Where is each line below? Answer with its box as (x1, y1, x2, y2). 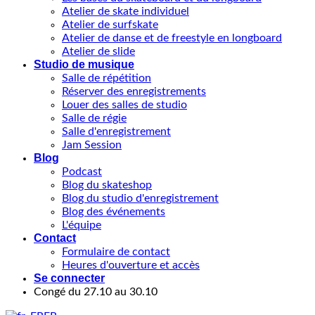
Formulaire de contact (62, 246, 170, 257)
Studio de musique (34, 58, 134, 70)
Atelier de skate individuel (62, 6, 189, 17)
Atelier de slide (62, 46, 135, 57)
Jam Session (62, 139, 122, 150)
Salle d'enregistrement (62, 126, 171, 137)
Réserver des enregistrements (62, 86, 206, 97)
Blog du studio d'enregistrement (62, 193, 219, 204)
